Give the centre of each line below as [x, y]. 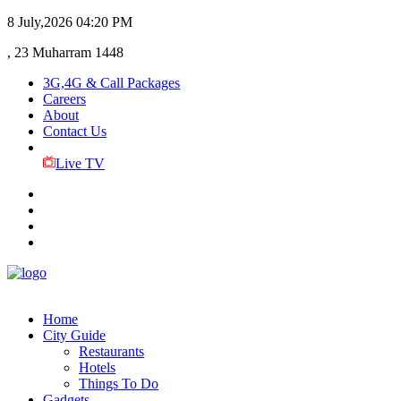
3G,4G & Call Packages [111, 83]
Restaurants [111, 351]
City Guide [74, 335]
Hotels [97, 367]
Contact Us [75, 131]
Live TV [80, 163]
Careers [64, 99]
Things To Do [119, 384]
